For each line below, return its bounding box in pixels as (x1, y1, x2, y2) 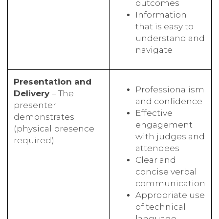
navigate (135, 44, 173, 55)
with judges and (135, 131, 205, 141)
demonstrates (14, 111, 74, 122)
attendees (135, 142, 179, 153)
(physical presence (14, 123, 94, 133)
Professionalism (135, 84, 204, 94)
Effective (135, 107, 173, 118)
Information (135, 9, 187, 20)
